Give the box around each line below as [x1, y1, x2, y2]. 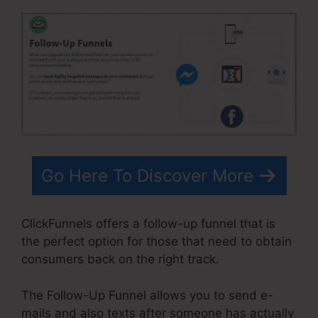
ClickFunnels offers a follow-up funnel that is [21, 216, 275, 231]
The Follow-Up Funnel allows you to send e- [21, 287, 273, 302]
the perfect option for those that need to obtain [21, 234, 292, 249]
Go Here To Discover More [40, 165, 253, 186]
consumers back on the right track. [21, 252, 219, 267]
